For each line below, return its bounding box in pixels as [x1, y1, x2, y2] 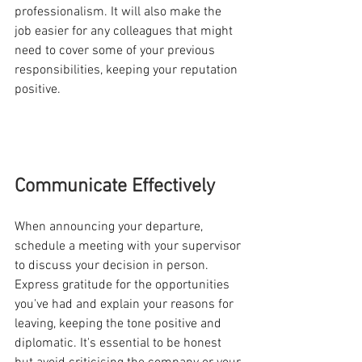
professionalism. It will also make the [15, 4, 225, 21]
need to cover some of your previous [15, 43, 218, 60]
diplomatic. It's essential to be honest [15, 335, 225, 352]
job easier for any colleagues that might [15, 23, 236, 40]
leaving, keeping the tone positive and [15, 316, 225, 333]
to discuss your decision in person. [15, 258, 212, 275]
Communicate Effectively [15, 175, 215, 199]
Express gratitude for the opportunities [15, 277, 233, 294]
